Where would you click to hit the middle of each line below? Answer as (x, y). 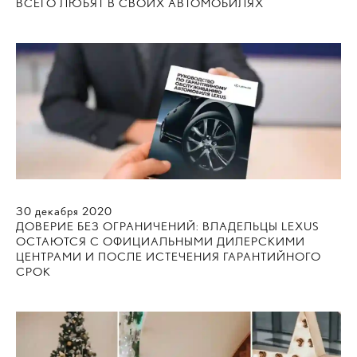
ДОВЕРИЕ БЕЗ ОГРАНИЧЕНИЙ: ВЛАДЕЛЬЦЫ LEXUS (167, 227)
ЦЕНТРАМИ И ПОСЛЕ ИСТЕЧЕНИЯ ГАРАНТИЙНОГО (169, 257)
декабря (57, 212)
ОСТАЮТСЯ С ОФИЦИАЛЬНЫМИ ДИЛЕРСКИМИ (161, 242)
